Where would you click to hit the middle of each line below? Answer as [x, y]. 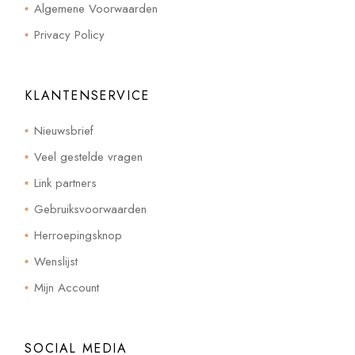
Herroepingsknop [78, 235]
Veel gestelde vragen [89, 157]
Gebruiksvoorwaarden [91, 209]
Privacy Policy [70, 34]
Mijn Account [67, 287]
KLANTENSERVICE [87, 95]
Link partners [66, 183]
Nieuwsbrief [64, 130]
